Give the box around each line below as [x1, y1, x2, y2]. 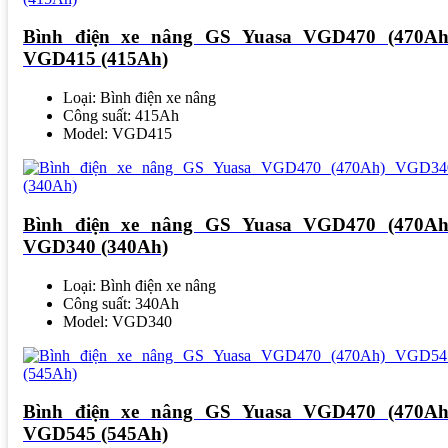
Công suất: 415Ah [63, 107, 179, 125]
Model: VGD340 [63, 312, 172, 330]
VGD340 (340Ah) [23, 235, 168, 257]
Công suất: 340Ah [63, 294, 179, 312]
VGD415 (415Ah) [23, 48, 168, 70]
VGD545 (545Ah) [23, 423, 168, 445]
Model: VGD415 [63, 125, 172, 143]
